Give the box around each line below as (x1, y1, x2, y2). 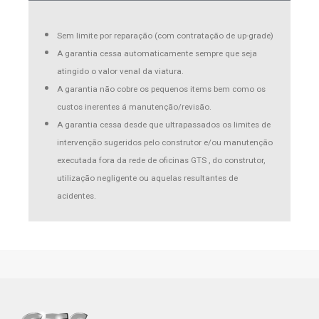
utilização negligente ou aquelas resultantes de (57, 173, 238, 183)
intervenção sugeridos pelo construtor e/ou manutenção (57, 137, 273, 147)
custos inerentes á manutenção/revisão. (57, 102, 211, 112)
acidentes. (57, 191, 96, 201)
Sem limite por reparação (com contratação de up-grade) (57, 31, 273, 41)
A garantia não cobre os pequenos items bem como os (57, 84, 266, 94)
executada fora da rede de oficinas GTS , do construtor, (57, 155, 265, 165)
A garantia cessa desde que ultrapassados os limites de (57, 120, 271, 130)
